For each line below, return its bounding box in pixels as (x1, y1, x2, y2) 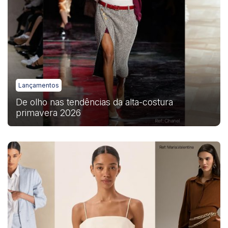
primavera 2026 (16, 107, 81, 118)
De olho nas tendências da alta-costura (16, 97, 173, 107)
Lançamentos (18, 81, 59, 89)
